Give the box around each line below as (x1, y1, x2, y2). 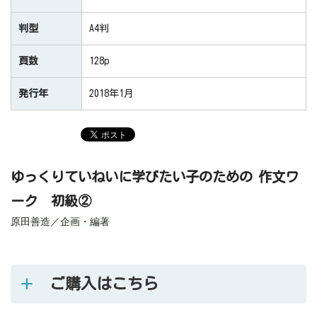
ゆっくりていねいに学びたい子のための (11, 170, 253, 184)
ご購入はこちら (50, 276, 158, 292)
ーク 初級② (11, 194, 91, 208)
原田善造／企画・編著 (11, 216, 110, 228)
